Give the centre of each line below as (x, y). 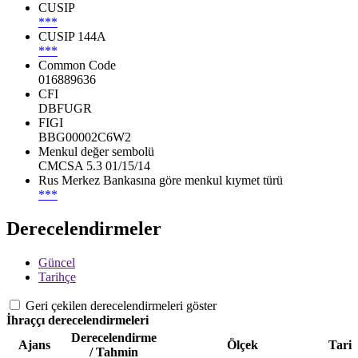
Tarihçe (57, 276)
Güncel (57, 262)
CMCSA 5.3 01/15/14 (94, 165)
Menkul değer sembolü (96, 151)
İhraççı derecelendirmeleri (78, 320)
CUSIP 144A (72, 36)
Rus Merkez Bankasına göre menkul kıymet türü (161, 180)
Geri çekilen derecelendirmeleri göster (121, 305)
